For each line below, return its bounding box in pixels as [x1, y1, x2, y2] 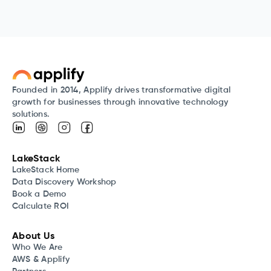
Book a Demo [12, 189, 67, 198]
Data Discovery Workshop [12, 177, 117, 186]
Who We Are [12, 243, 63, 252]
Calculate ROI [12, 201, 70, 211]
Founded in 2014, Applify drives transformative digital [12, 85, 231, 94]
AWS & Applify [12, 255, 70, 264]
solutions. [12, 109, 50, 119]
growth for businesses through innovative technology [12, 97, 229, 106]
